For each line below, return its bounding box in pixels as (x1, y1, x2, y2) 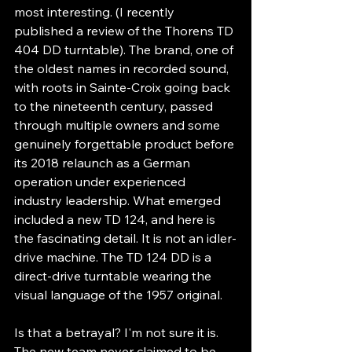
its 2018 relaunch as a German (14, 154, 193, 170)
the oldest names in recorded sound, (14, 60, 232, 76)
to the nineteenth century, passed (14, 97, 216, 114)
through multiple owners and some (14, 116, 223, 133)
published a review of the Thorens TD (14, 22, 236, 38)
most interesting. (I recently (14, 3, 178, 20)
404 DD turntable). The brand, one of (14, 41, 236, 57)
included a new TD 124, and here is (14, 211, 218, 227)
